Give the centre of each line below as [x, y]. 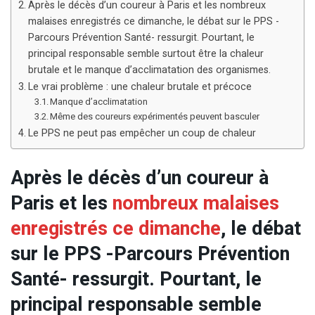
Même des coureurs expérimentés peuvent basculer [155, 117]
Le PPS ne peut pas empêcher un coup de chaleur [142, 134]
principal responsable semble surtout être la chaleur [146, 54]
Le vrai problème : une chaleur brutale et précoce [140, 87]
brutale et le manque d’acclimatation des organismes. [149, 70]
